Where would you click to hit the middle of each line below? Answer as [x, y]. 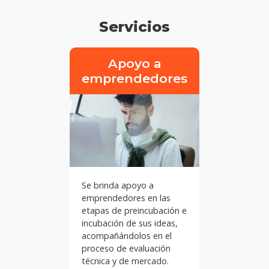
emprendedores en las [126, 198]
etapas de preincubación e [134, 211]
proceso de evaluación [126, 249]
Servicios [134, 26]
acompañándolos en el [127, 236]
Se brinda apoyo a [118, 186]
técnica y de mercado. [126, 261]
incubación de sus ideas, [130, 223]
